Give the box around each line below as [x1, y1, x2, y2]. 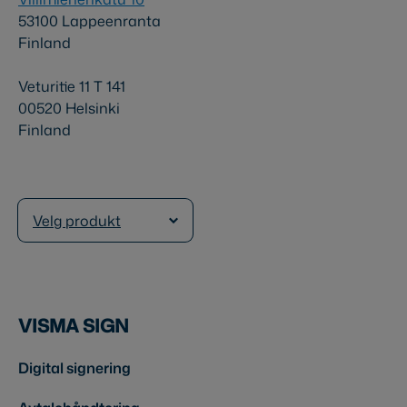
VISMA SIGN [18, 313, 129, 339]
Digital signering [18, 358, 131, 379]
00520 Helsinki [18, 97, 120, 118]
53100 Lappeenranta [18, 10, 161, 31]
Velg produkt [33, 211, 121, 232]
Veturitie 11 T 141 [18, 75, 125, 96]
